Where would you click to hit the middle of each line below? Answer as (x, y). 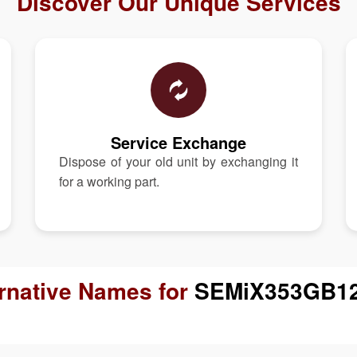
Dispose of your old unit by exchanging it (178, 161)
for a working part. (109, 181)
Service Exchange (178, 142)
